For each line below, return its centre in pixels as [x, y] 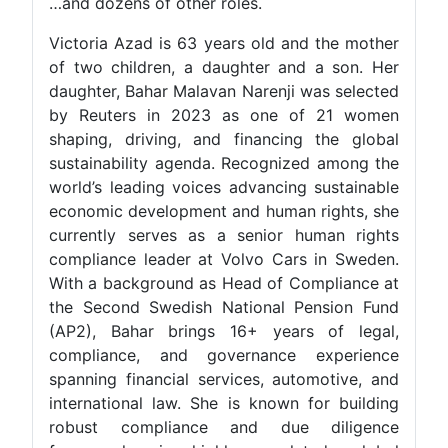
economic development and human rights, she [262, 211]
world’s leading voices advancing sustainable [262, 187]
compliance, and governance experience [262, 355]
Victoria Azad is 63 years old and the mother [262, 43]
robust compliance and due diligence [262, 427]
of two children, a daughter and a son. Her [262, 67]
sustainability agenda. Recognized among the [262, 163]
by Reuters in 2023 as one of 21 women [262, 115]
